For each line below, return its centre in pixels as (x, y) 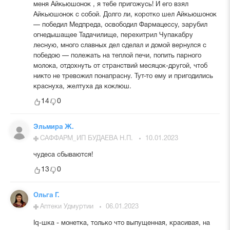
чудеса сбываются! (63, 155)
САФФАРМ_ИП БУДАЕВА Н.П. (86, 138)
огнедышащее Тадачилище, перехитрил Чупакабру (113, 35)
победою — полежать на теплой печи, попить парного (117, 56)
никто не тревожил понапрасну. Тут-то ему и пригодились (123, 76)
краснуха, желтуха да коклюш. (82, 87)
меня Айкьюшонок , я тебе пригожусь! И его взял (111, 4)
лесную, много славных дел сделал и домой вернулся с (120, 45)
